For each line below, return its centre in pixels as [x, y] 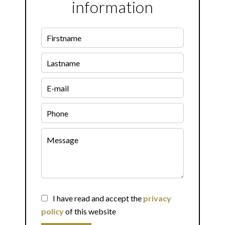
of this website [90, 211]
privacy [157, 198]
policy [52, 211]
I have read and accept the [98, 198]
